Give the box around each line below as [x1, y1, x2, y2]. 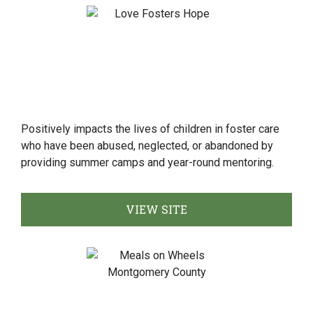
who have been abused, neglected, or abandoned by [21, 139, 273, 152]
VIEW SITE [126, 202, 187, 217]
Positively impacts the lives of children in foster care [21, 122, 279, 136]
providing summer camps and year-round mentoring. [21, 156, 274, 169]
